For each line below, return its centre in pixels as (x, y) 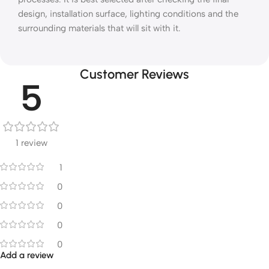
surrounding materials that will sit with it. (99, 29)
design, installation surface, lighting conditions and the (128, 14)
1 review (31, 143)
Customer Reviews (134, 74)
